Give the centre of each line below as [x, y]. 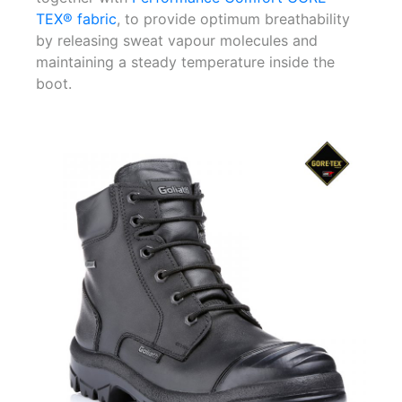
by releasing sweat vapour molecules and [177, 40]
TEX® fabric [76, 18]
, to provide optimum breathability [233, 18]
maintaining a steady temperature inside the [185, 61]
